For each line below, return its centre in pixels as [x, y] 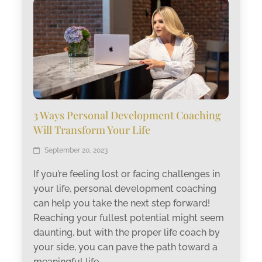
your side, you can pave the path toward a [126, 247]
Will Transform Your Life [92, 130]
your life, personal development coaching [125, 188]
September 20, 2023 [76, 150]
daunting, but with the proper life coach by [127, 232]
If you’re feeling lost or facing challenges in [127, 174]
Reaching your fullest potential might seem [129, 218]
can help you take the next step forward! [122, 203]
